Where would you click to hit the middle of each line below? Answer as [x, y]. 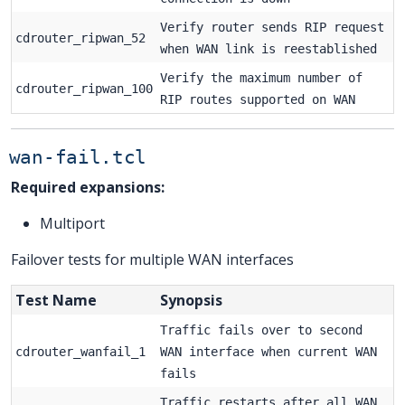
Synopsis [191, 300]
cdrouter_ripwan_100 [84, 88]
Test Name [56, 300]
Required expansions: [88, 187]
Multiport [72, 223]
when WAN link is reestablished [268, 48]
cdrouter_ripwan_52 [80, 38]
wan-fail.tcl [78, 157]
